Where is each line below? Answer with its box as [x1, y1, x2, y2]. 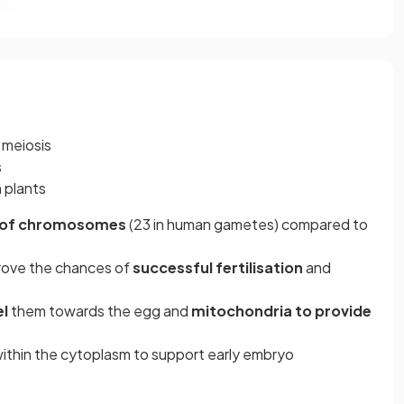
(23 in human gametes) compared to [129, 215, 368, 234]
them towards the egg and [11, 301, 191, 321]
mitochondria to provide [191, 301, 372, 321]
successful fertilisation [133, 258, 303, 278]
